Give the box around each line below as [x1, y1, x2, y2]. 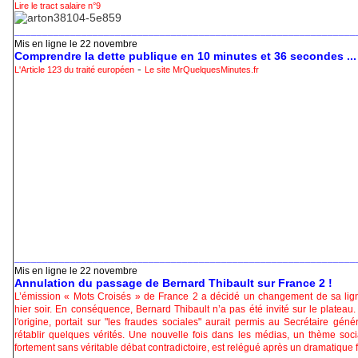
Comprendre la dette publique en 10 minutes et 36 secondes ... [14, 50, 356, 63]
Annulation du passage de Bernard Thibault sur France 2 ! [14, 276, 332, 290]
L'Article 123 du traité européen [14, 65, 134, 75]
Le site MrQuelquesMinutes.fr [145, 65, 259, 75]
